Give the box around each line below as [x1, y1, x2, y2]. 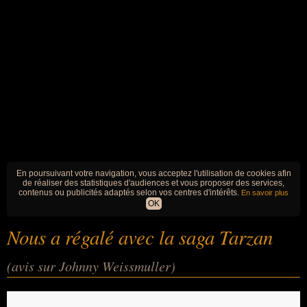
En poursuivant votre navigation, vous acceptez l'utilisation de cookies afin [16, 169, 291, 178]
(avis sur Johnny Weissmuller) [7, 257, 175, 275]
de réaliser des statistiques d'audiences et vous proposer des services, [23, 178, 284, 188]
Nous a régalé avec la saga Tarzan [7, 223, 273, 250]
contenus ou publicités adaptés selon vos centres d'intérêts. [19, 188, 241, 197]
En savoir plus [241, 188, 288, 197]
